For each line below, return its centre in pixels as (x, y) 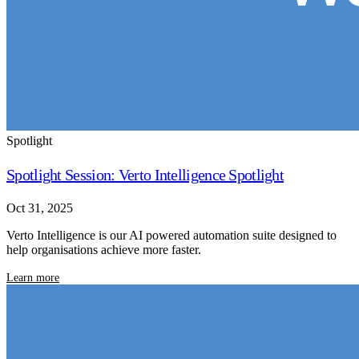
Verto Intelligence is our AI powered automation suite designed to (171, 236)
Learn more (33, 278)
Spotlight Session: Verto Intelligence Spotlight (145, 175)
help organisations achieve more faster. (104, 250)
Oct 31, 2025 (40, 208)
